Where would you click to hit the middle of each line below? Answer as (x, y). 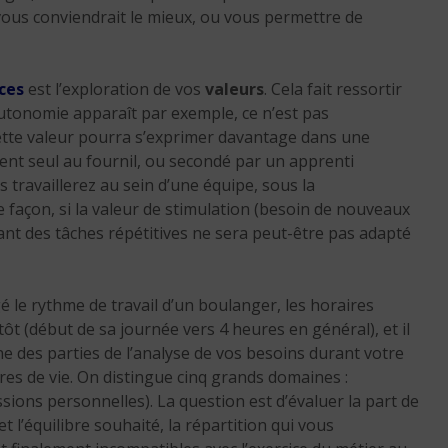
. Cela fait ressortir (333, 89)
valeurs (234, 89)
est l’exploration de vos (114, 89)
